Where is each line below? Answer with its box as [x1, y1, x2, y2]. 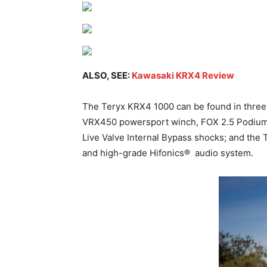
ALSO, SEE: [82, 70, 132, 82]
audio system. [195, 147, 253, 159]
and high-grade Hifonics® [82, 147, 190, 159]
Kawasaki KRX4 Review [132, 70, 234, 82]
